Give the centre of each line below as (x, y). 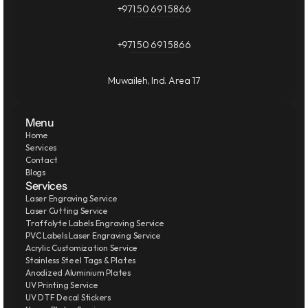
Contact (42, 160)
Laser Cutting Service (67, 211)
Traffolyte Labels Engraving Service (95, 223)
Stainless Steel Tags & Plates (81, 260)
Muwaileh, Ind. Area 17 (154, 80)
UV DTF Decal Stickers (68, 297)
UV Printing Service (62, 285)
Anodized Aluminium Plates (78, 273)
